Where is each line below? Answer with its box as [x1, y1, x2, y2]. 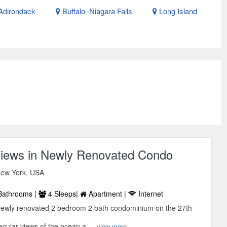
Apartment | [87, 188, 129, 199]
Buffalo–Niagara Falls [60, 6, 132, 17]
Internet [136, 188, 164, 199]
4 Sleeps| [46, 188, 81, 199]
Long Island [157, 6, 197, 17]
